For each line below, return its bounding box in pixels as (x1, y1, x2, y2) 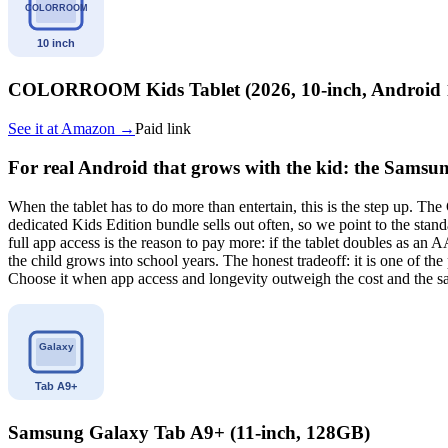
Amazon (61, 120, 115, 138)
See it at (8, 120, 61, 138)
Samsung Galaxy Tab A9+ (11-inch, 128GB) (8, 422, 370, 444)
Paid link (135, 120, 191, 138)
